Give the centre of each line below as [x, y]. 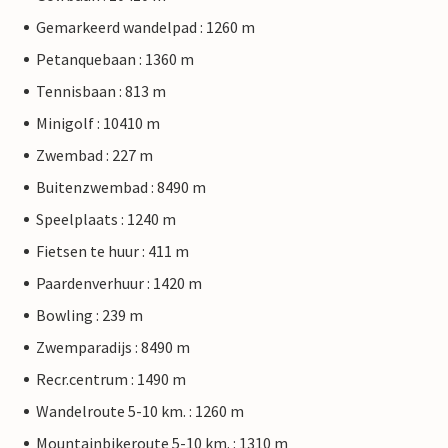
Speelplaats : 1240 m [106, 219]
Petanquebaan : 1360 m [115, 59]
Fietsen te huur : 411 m [112, 251]
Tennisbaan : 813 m [101, 91]
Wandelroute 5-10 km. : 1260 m [140, 411]
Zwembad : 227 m [94, 155]
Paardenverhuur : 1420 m [119, 283]
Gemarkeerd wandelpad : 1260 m [145, 27]
